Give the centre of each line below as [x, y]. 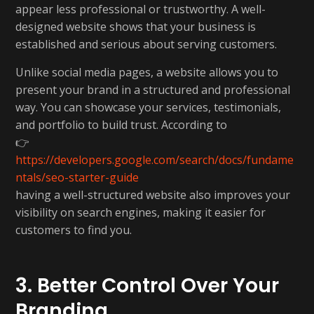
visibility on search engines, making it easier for [141, 212]
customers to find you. [74, 230]
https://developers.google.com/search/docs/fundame [155, 160]
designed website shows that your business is [136, 27]
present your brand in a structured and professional [153, 90]
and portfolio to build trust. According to [121, 125]
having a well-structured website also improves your [153, 195]
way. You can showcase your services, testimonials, [148, 107]
